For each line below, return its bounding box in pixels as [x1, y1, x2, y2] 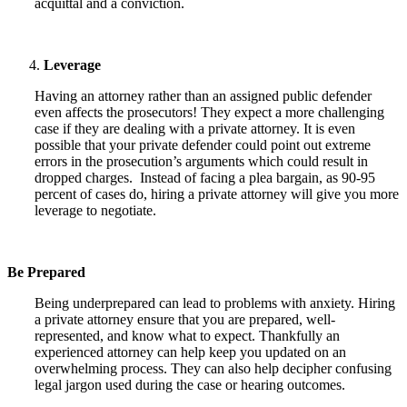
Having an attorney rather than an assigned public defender [35, 87, 372, 104]
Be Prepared [7, 263, 85, 280]
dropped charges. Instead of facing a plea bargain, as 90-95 [35, 169, 375, 185]
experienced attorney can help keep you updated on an [35, 343, 346, 360]
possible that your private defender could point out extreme [35, 136, 371, 153]
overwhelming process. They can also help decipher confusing [35, 360, 392, 376]
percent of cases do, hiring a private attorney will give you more [35, 185, 399, 202]
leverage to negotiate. [35, 202, 156, 218]
